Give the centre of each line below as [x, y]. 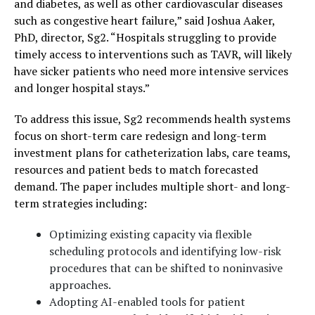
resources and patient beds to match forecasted [136, 169]
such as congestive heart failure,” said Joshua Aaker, [144, 20]
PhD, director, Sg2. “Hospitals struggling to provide [145, 37]
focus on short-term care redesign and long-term [140, 136]
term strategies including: [81, 203]
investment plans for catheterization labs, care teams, [152, 153]
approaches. [80, 285]
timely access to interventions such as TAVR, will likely [153, 54]
